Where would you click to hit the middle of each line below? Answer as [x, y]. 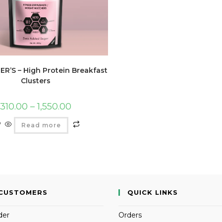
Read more [41, 125]
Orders [130, 215]
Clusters [35, 81]
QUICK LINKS [153, 193]
